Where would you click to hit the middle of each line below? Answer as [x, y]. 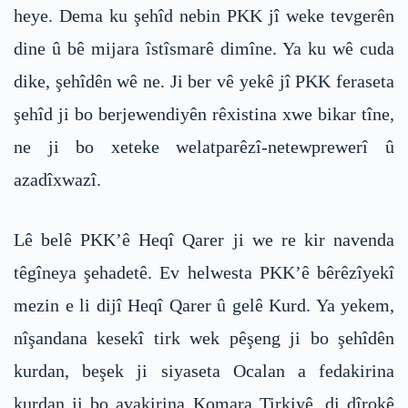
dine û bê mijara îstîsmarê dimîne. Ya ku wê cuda [204, 49]
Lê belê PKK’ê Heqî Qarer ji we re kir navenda [204, 240]
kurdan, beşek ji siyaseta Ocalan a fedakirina [204, 371]
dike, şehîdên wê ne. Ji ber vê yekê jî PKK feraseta [204, 82]
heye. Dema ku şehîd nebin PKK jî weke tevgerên [204, 16]
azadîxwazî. [57, 180]
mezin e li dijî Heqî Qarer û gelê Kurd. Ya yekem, [204, 306]
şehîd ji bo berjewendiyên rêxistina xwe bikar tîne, [204, 114]
